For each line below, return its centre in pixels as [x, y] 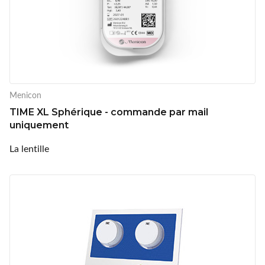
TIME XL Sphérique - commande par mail [109, 112]
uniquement [39, 125]
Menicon [25, 95]
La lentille [29, 148]
